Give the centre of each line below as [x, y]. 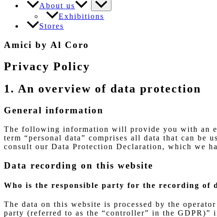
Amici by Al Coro [46, 45]
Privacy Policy [47, 66]
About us [57, 5]
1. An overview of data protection [102, 89]
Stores [52, 26]
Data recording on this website [78, 165]
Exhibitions [81, 16]
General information [54, 110]
